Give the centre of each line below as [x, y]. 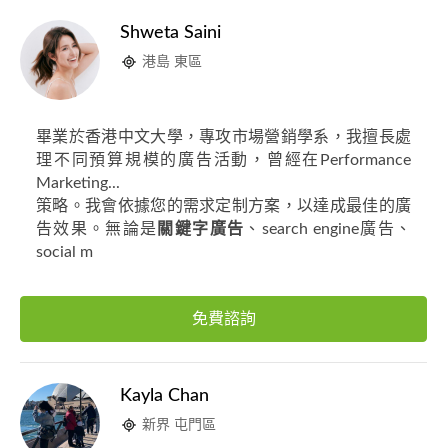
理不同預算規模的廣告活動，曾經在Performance [223, 160]
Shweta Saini [170, 33]
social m [64, 252]
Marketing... [78, 183]
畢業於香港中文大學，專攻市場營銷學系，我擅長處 [223, 137]
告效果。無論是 [97, 229]
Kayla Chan [164, 396]
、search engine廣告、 [328, 229]
